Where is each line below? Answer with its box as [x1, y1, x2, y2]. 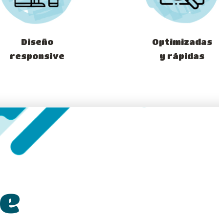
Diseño [21, 37, 53, 47]
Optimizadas [152, 37, 212, 47]
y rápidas [159, 51, 205, 61]
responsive [9, 51, 65, 61]
